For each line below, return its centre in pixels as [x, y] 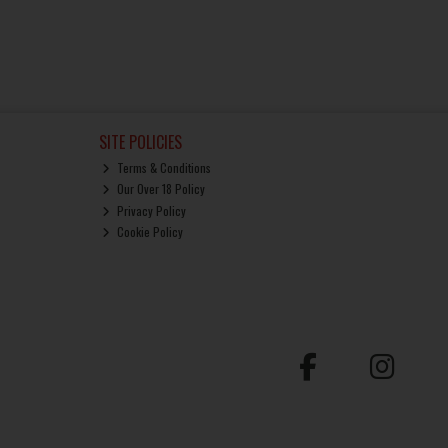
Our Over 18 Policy [160, 188]
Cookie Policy [149, 231]
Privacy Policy [150, 210]
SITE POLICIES [140, 141]
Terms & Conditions [163, 167]
